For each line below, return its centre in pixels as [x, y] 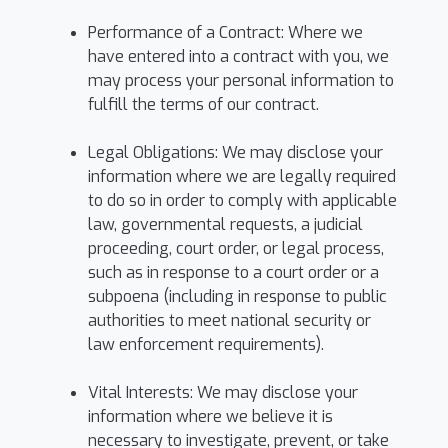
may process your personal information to [241, 80]
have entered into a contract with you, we [238, 56]
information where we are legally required [242, 176]
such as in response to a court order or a [233, 272]
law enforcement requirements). [206, 344]
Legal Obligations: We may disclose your [235, 152]
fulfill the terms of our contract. [203, 104]
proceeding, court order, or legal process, [236, 248]
